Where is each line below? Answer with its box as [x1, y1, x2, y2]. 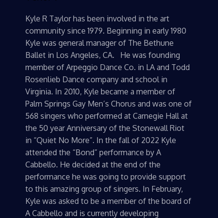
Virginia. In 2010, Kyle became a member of [25, 87, 176, 97]
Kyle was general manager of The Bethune [25, 38, 174, 48]
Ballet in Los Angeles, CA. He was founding [25, 50, 181, 60]
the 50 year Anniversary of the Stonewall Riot [25, 123, 185, 133]
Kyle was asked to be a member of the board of [25, 196, 192, 206]
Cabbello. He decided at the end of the [25, 160, 161, 170]
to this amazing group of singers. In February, [25, 184, 183, 194]
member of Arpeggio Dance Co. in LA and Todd [25, 62, 190, 73]
